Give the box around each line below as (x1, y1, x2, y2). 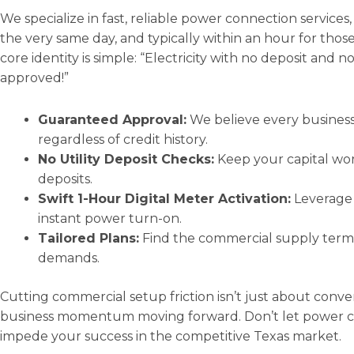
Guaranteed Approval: (38, 112, 186, 128)
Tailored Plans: (38, 231, 139, 247)
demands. (38, 250, 100, 266)
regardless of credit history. (38, 132, 208, 148)
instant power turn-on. (38, 211, 182, 227)
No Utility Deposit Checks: (38, 152, 214, 168)
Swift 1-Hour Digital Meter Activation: (38, 191, 291, 207)
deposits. (38, 171, 92, 187)
